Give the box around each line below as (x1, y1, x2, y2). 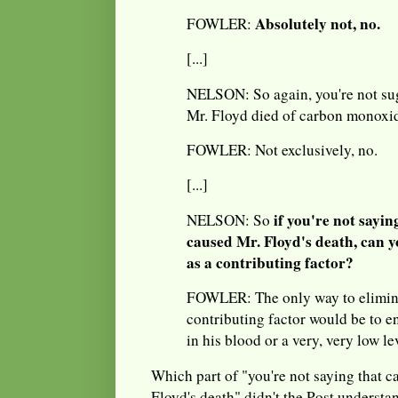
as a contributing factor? (187, 251, 354, 274)
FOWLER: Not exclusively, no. (187, 139, 378, 161)
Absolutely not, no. (255, 12, 380, 35)
